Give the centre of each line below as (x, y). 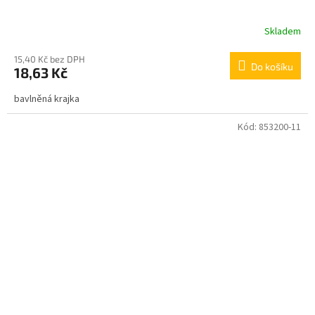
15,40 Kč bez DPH (50, 59)
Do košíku (272, 67)
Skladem (283, 31)
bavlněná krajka (47, 99)
